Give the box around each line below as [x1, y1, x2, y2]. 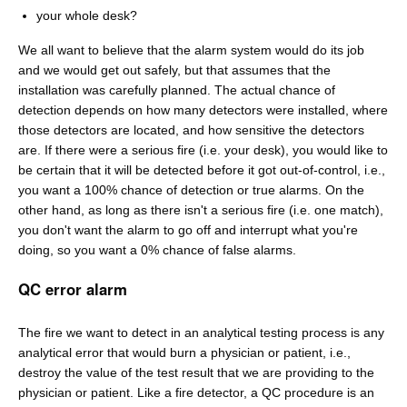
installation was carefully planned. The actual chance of [18, 83, 335, 97]
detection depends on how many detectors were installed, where [18, 103, 388, 117]
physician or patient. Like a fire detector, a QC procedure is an [18, 385, 374, 400]
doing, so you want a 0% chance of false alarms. [18, 243, 296, 257]
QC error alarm [18, 278, 127, 300]
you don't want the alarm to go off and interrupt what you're [18, 223, 358, 237]
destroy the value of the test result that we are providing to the [18, 365, 374, 380]
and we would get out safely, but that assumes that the [18, 63, 331, 77]
